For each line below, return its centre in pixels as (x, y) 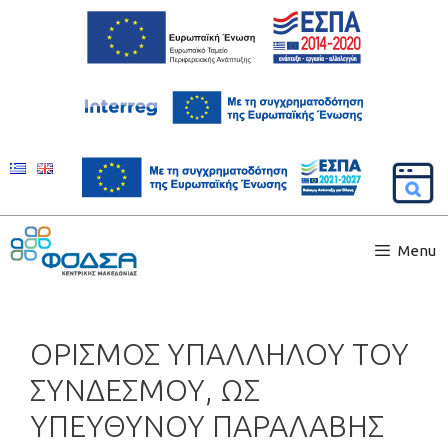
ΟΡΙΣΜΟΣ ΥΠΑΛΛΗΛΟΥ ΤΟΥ (219, 354)
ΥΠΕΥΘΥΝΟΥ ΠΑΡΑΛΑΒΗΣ (207, 426)
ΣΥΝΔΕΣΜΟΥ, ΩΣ (145, 390)
